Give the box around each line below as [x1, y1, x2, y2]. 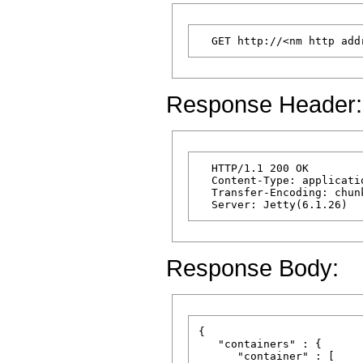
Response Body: [166, 254, 339, 282]
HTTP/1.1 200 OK [199, 162, 309, 175]
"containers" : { [199, 338, 322, 351]
